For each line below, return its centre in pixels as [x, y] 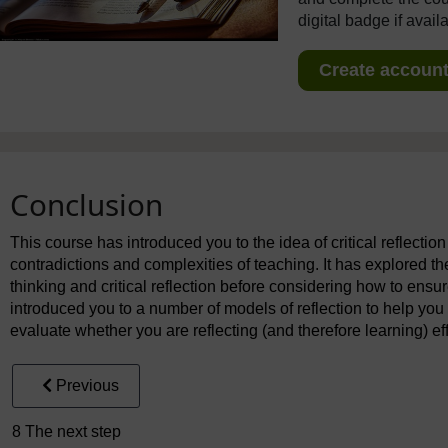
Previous [87, 385]
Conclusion [86, 204]
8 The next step [66, 431]
